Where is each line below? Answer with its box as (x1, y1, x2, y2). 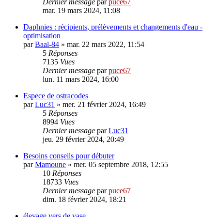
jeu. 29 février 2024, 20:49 (43, 135, 124, 144)
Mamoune (35, 160, 66, 169)
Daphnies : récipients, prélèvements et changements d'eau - (23, 23, 202, 31)
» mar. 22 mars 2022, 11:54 (59, 40, 144, 49)
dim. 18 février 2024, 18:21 (43, 195, 126, 204)
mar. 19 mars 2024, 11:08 (43, 6, 120, 15)
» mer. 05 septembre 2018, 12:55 (66, 160, 168, 169)
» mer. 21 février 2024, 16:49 (55, 100, 146, 109)
